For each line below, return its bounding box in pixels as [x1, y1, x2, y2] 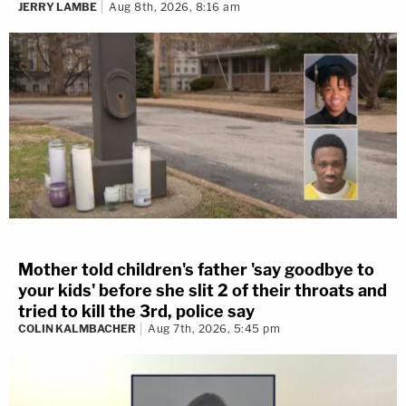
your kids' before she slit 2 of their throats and [18, 281, 387, 301]
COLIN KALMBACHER [18, 322, 136, 336]
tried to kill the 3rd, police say [18, 302, 255, 322]
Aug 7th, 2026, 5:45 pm [148, 322, 280, 336]
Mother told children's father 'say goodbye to [18, 260, 374, 280]
